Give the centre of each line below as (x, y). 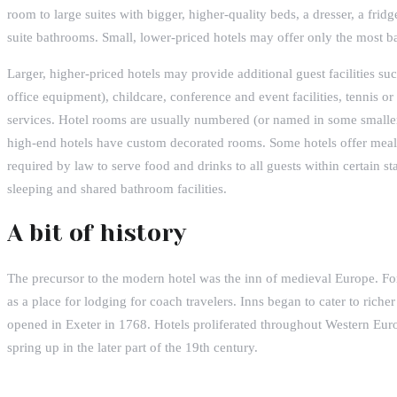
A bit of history (97, 233)
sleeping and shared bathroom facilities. (117, 188)
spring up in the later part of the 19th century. (132, 347)
